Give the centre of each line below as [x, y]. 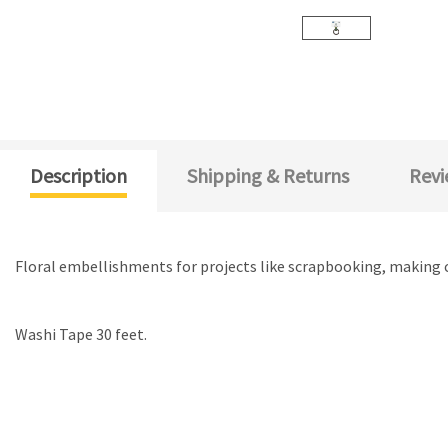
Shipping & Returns [268, 175]
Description [78, 175]
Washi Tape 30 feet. [81, 334]
